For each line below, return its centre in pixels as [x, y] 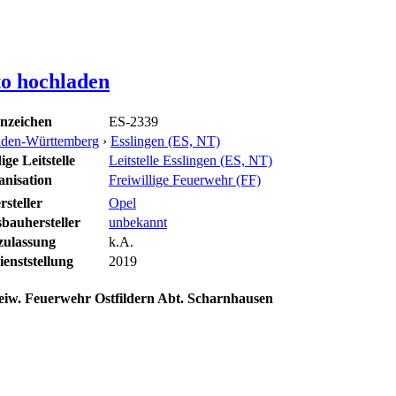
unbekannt [138, 222]
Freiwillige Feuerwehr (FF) [185, 179]
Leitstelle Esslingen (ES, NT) [190, 160]
